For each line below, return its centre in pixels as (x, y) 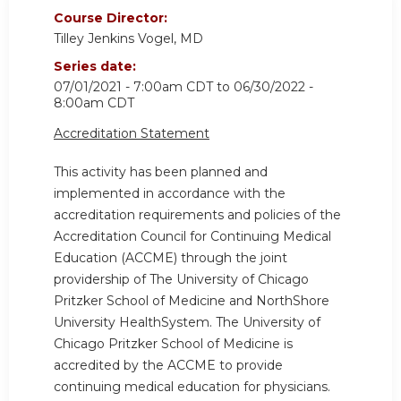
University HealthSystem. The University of (187, 323)
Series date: (97, 66)
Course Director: (112, 17)
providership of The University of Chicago (181, 280)
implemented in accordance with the (170, 194)
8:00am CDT (94, 102)
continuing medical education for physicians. (192, 387)
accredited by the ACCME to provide (168, 366)
